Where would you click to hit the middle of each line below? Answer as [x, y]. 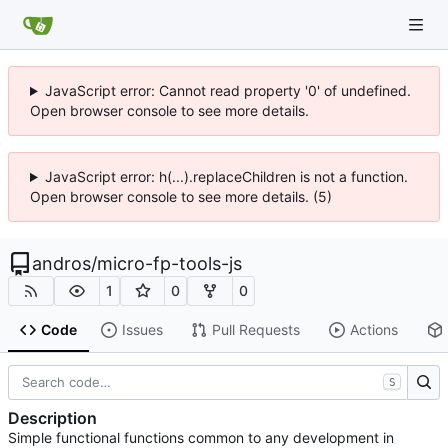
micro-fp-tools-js [169, 263]
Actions [373, 330]
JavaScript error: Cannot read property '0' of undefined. [227, 90]
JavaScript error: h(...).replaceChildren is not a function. [226, 176]
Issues [142, 330]
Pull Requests [255, 330]
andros [61, 263]
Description [52, 418]
